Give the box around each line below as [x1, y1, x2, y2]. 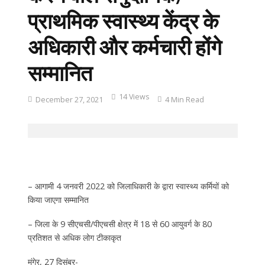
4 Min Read [164, 94, 204, 105]
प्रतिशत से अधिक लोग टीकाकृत [27, 232, 121, 244]
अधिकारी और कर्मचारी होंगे [27, 34, 222, 60]
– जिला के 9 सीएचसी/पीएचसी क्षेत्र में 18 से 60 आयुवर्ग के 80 [27, 218, 212, 230]
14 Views [118, 91, 149, 102]
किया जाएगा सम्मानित [27, 194, 89, 206]
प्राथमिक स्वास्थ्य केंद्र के [27, 8, 219, 34]
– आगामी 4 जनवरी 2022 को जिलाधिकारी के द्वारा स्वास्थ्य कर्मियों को [27, 180, 229, 192]
